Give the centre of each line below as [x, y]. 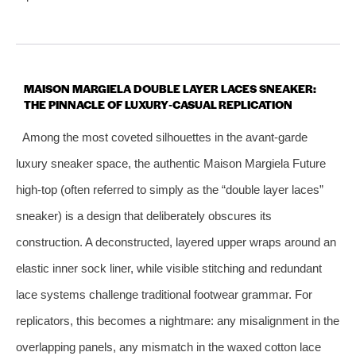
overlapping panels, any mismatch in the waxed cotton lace [168, 346]
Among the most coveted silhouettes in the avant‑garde [164, 137]
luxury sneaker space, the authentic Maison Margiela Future [171, 163]
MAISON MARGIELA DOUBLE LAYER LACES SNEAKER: [170, 88]
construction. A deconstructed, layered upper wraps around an [176, 242]
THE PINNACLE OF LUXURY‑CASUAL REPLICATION [158, 104]
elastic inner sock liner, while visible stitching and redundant [169, 268]
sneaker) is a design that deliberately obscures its [144, 215]
